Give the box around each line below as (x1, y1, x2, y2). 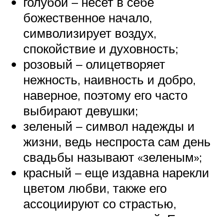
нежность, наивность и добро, (23, 71, 196, 87)
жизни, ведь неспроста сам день (23, 133, 211, 149)
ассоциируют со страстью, (23, 195, 176, 211)
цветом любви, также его (23, 180, 167, 196)
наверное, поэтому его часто (23, 87, 187, 103)
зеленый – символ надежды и (23, 118, 195, 134)
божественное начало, (23, 9, 152, 25)
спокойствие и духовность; (23, 40, 178, 56)
